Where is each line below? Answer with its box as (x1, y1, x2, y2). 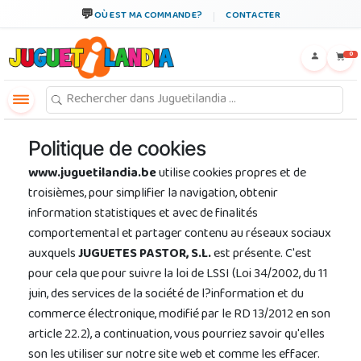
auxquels (28, 242, 78, 268)
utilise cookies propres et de (156, 161, 306, 187)
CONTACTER (226, 6, 280, 26)
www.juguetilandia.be (28, 161, 156, 187)
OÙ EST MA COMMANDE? (93, 6, 203, 26)
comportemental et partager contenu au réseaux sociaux (28, 222, 331, 247)
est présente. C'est (211, 242, 312, 268)
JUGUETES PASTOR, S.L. (78, 242, 211, 268)
